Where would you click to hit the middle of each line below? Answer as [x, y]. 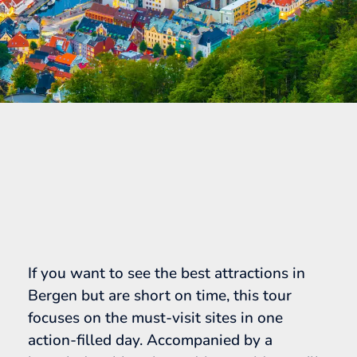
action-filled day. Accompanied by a [150, 340]
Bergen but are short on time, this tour [160, 295]
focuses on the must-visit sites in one [155, 318]
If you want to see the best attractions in [167, 273]
